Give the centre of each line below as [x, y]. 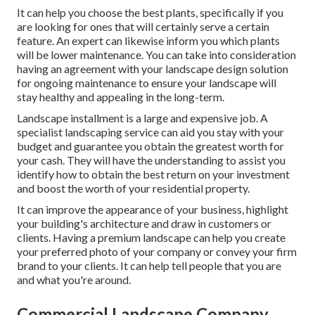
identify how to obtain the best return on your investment [153, 174]
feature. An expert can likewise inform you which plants [148, 41]
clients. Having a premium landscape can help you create [151, 238]
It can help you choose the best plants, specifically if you [150, 13]
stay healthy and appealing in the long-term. [121, 97]
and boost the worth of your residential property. [133, 188]
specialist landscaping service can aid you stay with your [150, 132]
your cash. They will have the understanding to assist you [151, 160]
